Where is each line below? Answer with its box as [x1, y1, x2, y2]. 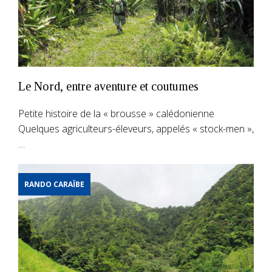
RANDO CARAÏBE [24, 178, 84, 189]
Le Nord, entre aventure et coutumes [18, 79, 199, 93]
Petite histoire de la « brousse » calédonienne [18, 106, 214, 120]
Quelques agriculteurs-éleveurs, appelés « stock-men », [18, 121, 254, 135]
